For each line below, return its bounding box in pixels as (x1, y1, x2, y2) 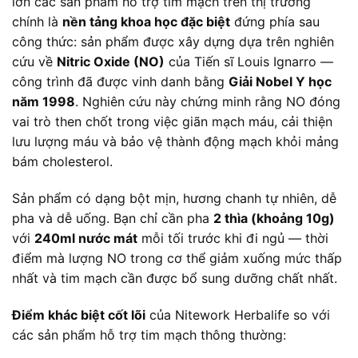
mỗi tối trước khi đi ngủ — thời (137, 229, 328, 246)
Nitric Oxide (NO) (57, 54, 165, 70)
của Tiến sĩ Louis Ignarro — (165, 54, 333, 70)
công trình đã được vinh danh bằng (12, 74, 229, 90)
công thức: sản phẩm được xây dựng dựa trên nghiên (12, 34, 334, 50)
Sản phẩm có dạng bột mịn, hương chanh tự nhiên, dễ (12, 189, 336, 206)
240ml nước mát (34, 229, 137, 246)
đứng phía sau (230, 14, 320, 30)
